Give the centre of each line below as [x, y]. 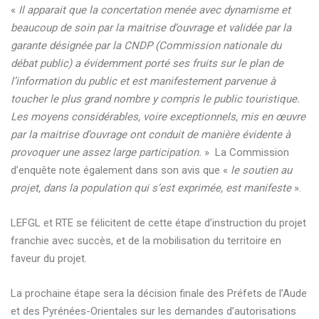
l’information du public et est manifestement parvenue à [143, 81]
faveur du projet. [49, 258]
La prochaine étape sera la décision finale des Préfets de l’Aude [159, 293]
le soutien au [261, 170]
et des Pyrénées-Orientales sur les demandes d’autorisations [153, 311]
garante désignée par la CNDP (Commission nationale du [146, 45]
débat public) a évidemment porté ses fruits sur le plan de [147, 63]
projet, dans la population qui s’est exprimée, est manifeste [151, 188]
